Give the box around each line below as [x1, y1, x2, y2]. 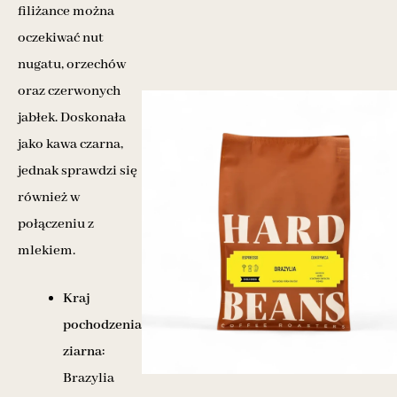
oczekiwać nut [18, 28, 104, 47]
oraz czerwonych [18, 82, 121, 100]
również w [18, 188, 80, 206]
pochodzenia [63, 315, 142, 334]
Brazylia [63, 369, 114, 387]
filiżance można [18, 2, 114, 20]
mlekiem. [18, 241, 75, 260]
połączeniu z [18, 214, 94, 233]
